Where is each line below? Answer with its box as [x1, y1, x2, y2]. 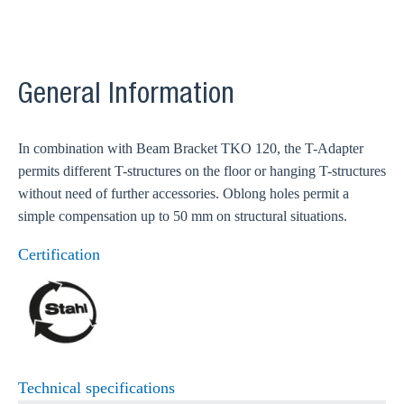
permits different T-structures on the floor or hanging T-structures [18, 163, 386, 179]
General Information [18, 82, 234, 111]
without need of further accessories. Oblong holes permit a [18, 186, 349, 201]
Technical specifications [18, 379, 175, 397]
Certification [18, 245, 100, 263]
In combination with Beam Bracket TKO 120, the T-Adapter [18, 141, 363, 156]
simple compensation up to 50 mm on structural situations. [18, 208, 347, 224]
